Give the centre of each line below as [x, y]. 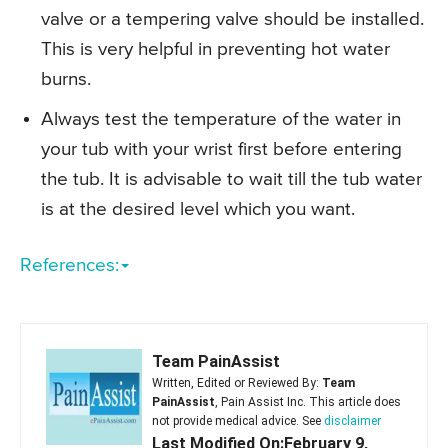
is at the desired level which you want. [198, 209]
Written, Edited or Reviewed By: [237, 382]
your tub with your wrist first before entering [221, 149]
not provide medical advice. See [238, 420]
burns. [66, 79]
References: [69, 265]
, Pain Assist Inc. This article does [308, 401]
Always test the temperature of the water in [221, 119]
